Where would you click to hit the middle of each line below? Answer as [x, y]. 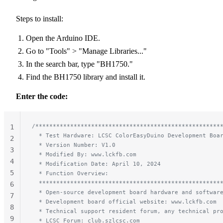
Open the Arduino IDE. [63, 38]
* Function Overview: [70, 173]
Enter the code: [42, 96]
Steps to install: [40, 18]
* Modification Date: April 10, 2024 [96, 164]
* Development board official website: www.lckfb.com [124, 201]
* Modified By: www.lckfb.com [84, 154]
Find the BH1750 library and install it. [86, 77]
